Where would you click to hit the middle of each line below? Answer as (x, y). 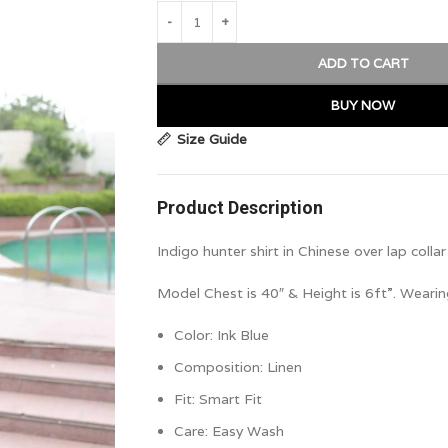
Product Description (240, 207)
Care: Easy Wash (229, 430)
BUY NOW (363, 105)
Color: (195, 334)
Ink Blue (243, 334)
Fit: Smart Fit (218, 398)
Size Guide (212, 139)
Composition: (220, 366)
